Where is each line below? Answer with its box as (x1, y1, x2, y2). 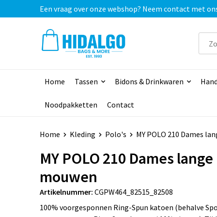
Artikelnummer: (39, 187, 93, 197)
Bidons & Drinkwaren (114, 77, 184, 87)
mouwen (39, 167, 97, 187)
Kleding (69, 129, 95, 139)
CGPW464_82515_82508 (94, 187, 173, 197)
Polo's (105, 129, 126, 139)
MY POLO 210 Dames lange (39, 149, 213, 169)
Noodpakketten (44, 100, 97, 110)
